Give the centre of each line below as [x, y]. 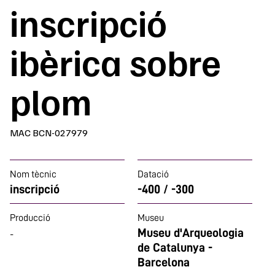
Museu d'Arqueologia [191, 233]
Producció [30, 218]
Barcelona [164, 262]
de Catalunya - [175, 247]
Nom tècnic [33, 174]
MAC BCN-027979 [49, 133]
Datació [153, 174]
